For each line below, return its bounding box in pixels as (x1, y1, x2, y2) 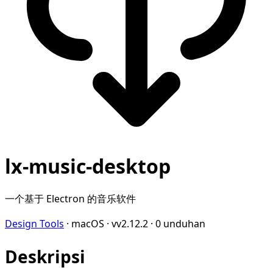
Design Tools (5, 216, 64, 230)
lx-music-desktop (5, 153, 171, 180)
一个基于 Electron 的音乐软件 (5, 191, 136, 205)
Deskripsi (5, 245, 85, 269)
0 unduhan (155, 216, 205, 230)
